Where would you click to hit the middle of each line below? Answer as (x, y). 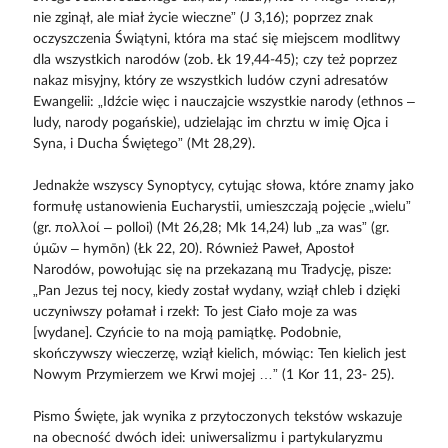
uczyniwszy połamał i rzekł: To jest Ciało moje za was (194, 312)
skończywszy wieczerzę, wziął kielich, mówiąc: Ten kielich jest (219, 354)
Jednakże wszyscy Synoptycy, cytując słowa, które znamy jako (223, 186)
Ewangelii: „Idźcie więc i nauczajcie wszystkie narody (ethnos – (223, 102)
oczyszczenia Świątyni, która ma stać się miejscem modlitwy (216, 39)
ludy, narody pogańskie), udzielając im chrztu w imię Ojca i (210, 123)
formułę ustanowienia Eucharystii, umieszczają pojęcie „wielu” (221, 207)
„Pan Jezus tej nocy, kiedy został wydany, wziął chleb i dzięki (216, 291)
